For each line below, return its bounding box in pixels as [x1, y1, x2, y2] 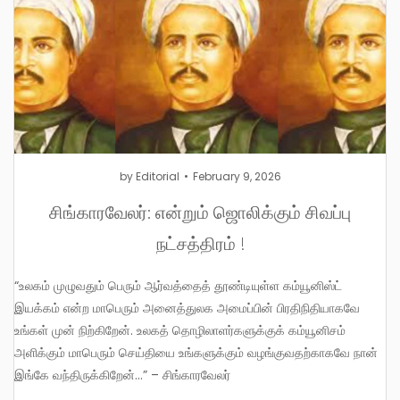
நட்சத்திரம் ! [155, 230, 245, 254]
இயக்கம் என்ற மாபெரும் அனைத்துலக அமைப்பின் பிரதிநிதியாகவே [14, 299, 360, 318]
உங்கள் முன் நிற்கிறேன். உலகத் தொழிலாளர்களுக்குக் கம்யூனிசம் [14, 321, 346, 340]
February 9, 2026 [192, 169, 281, 185]
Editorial [135, 169, 179, 185]
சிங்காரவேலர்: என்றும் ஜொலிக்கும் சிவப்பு [49, 199, 351, 223]
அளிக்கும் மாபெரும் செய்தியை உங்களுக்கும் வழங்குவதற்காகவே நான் [14, 344, 378, 362]
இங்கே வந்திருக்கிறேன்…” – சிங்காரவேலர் [14, 366, 230, 385]
